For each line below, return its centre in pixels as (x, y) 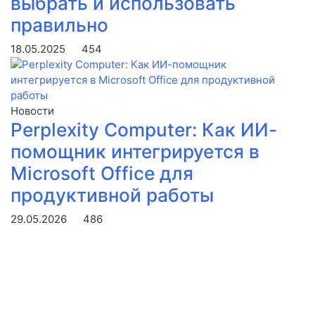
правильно (59, 25)
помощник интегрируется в (135, 152)
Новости (32, 111)
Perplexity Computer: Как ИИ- (144, 130)
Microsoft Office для (102, 174)
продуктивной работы (112, 195)
